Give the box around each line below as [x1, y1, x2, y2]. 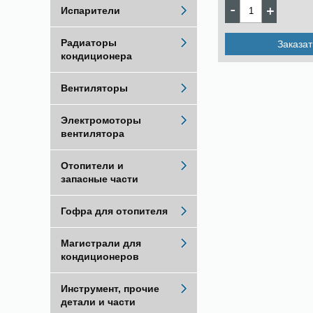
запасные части [61, 173, 138, 184]
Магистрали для [61, 238, 141, 249]
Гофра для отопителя [61, 205, 168, 217]
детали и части [61, 296, 136, 307]
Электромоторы [61, 115, 141, 126]
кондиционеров [61, 251, 139, 262]
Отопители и [61, 160, 124, 171]
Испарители [61, 5, 120, 16]
